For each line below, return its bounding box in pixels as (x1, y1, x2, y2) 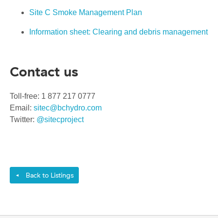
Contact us (10, 63, 78, 80)
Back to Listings (22, 171, 73, 180)
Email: (10, 104, 34, 112)
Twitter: (10, 115, 36, 124)
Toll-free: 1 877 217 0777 (10, 92, 95, 101)
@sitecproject (36, 115, 84, 124)
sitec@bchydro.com (34, 104, 102, 112)
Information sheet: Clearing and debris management (29, 28, 208, 36)
